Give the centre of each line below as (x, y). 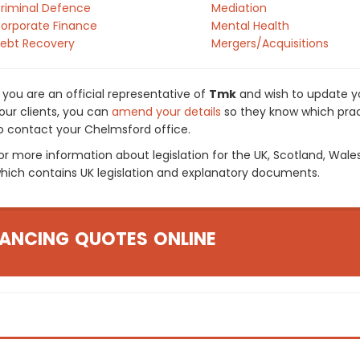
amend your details (166, 112)
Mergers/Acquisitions (270, 43)
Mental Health (250, 26)
